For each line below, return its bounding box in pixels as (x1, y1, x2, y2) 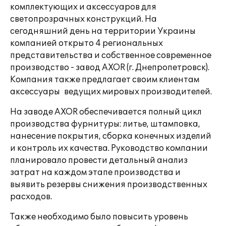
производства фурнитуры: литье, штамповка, (10, 119, 200, 129)
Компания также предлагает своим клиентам (10, 75, 199, 85)
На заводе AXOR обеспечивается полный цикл (10, 107, 202, 117)
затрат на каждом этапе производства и (10, 167, 181, 178)
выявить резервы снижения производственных (10, 180, 207, 190)
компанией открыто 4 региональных (10, 38, 163, 48)
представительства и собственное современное (10, 50, 211, 61)
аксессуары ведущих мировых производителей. (10, 87, 212, 97)
